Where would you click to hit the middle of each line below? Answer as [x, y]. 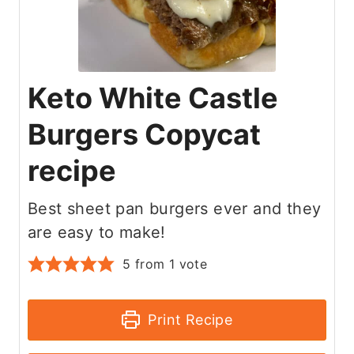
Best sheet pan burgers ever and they [175, 208]
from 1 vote [169, 264]
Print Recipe [188, 319]
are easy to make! [97, 232]
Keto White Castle [153, 98]
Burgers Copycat [144, 134]
